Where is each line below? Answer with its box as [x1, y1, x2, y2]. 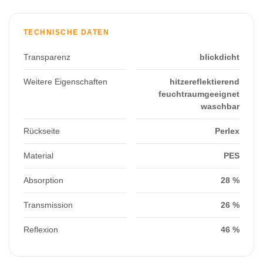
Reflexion [23, 225, 58, 234]
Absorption [23, 176, 63, 185]
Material [23, 151, 53, 160]
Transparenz [23, 52, 70, 62]
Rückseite [23, 126, 60, 136]
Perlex [215, 126, 240, 136]
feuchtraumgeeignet [159, 89, 240, 99]
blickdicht [200, 52, 240, 62]
